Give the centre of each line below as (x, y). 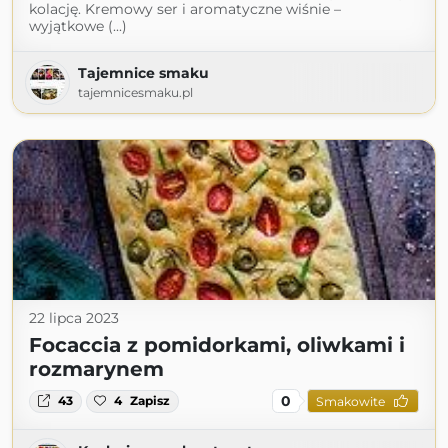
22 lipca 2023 (74, 318)
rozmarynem (96, 369)
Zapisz (150, 401)
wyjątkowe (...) (78, 26)
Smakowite (350, 401)
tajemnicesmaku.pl (135, 93)
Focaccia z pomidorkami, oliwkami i (217, 345)
